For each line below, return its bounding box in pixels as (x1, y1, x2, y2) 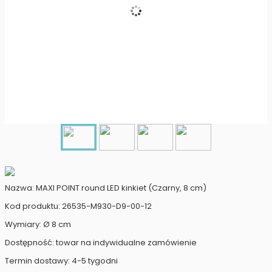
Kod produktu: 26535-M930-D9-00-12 (5, 200, 152, 212)
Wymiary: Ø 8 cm (5, 219, 71, 230)
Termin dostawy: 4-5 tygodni (5, 255, 118, 267)
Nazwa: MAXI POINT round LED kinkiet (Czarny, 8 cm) (5, 182, 206, 194)
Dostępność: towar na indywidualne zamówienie (5, 237, 197, 248)
